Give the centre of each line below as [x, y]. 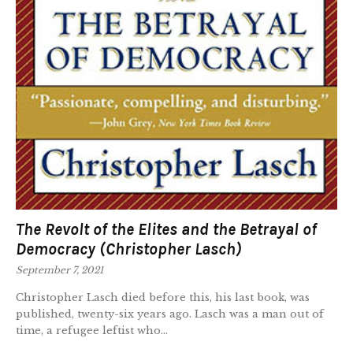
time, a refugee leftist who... [92, 331]
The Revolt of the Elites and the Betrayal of [166, 230]
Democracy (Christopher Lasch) [129, 249]
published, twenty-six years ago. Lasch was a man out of [170, 314]
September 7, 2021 [59, 270]
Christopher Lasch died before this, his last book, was [163, 298]
